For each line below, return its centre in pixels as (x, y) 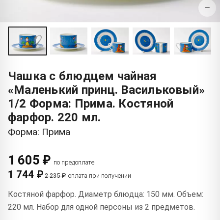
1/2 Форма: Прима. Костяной (91, 104)
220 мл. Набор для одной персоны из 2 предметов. (101, 207)
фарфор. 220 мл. (55, 118)
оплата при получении (100, 176)
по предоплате (74, 163)
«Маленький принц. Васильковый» (107, 90)
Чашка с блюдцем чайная (82, 76)
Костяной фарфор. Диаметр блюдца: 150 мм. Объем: (106, 194)
